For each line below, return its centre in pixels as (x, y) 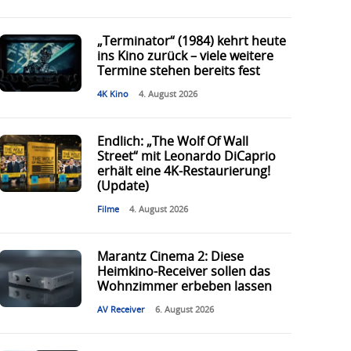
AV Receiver (121, 310)
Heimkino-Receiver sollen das (183, 272)
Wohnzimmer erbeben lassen (184, 287)
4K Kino (112, 95)
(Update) (123, 187)
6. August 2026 (184, 310)
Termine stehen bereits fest (178, 72)
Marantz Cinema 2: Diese (170, 257)
